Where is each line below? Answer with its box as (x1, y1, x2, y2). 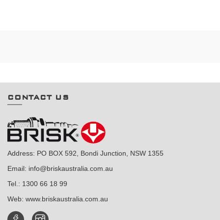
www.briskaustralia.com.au (26, 195, 108, 203)
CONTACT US (7, 93, 69, 102)
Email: (7, 165, 28, 173)
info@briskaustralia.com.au (28, 165, 113, 173)
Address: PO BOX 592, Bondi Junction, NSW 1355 (7, 149, 164, 158)
